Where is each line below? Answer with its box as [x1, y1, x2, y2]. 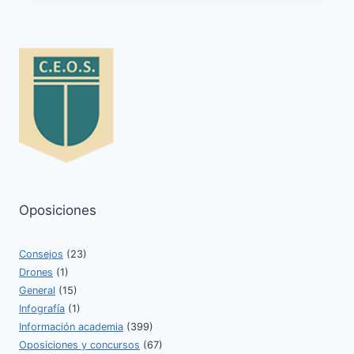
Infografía [19, 303, 65, 314]
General [19, 284, 55, 296]
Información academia [19, 321, 123, 333]
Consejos [19, 248, 63, 260]
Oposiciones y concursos [19, 339, 140, 351]
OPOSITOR [94, 2, 156, 15]
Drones [19, 266, 53, 278]
